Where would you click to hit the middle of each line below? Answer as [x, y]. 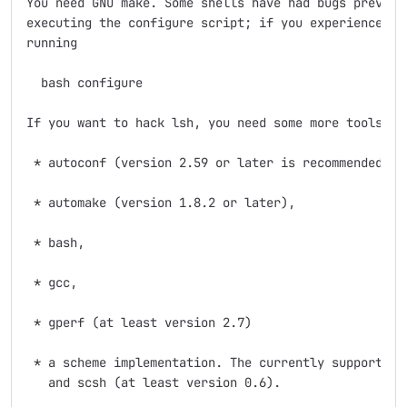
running [52, 43]
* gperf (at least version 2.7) [139, 323]
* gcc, [52, 283]
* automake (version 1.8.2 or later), [161, 203]
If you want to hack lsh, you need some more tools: [208, 123]
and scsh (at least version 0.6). [154, 382]
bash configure [84, 83]
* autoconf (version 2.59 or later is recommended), [212, 163]
